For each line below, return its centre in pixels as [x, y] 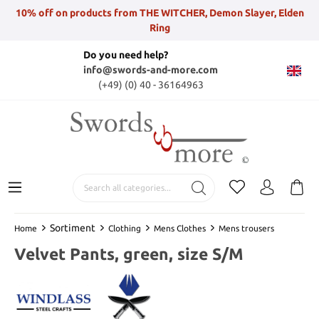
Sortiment [73, 228]
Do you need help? [126, 55]
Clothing [125, 228]
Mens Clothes [180, 228]
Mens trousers [246, 228]
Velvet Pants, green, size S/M [129, 253]
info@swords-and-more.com [151, 70]
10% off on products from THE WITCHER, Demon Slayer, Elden [159, 12]
